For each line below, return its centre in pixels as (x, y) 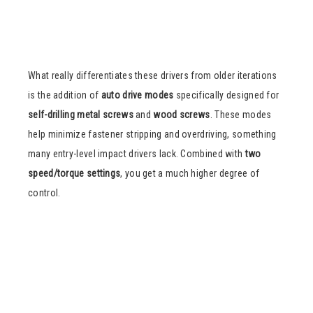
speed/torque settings (74, 173)
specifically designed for (226, 95)
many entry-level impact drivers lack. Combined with (137, 153)
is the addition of (65, 95)
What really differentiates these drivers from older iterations (153, 75)
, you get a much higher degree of (190, 173)
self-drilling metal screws (81, 114)
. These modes (241, 114)
